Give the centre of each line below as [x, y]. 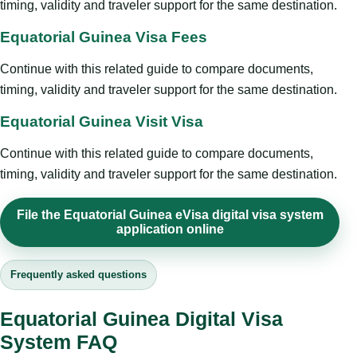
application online [170, 229]
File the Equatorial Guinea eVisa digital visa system [170, 215]
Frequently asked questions [78, 275]
